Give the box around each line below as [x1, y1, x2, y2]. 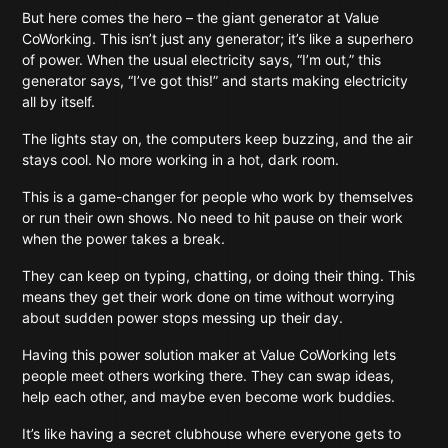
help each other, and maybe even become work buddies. [22, 388, 400, 405]
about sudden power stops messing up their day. [22, 309, 344, 326]
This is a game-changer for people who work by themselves [22, 188, 414, 205]
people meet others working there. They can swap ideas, [22, 367, 395, 384]
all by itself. [22, 93, 100, 110]
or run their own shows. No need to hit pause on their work [22, 209, 404, 226]
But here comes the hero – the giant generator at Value [22, 9, 380, 26]
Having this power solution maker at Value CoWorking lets [22, 346, 397, 363]
